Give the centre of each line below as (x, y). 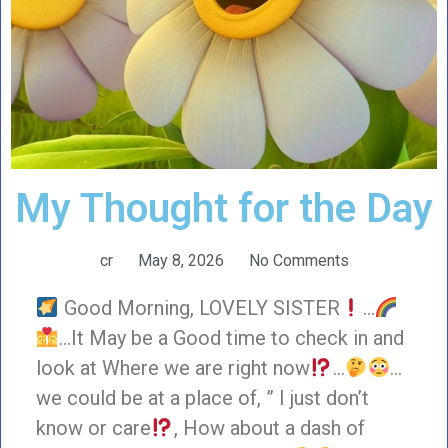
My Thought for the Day (224, 208)
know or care (93, 427)
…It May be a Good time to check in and (231, 337)
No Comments (298, 260)
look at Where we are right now (173, 367)
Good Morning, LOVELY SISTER (199, 307)
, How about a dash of (269, 427)
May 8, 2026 (180, 260)
